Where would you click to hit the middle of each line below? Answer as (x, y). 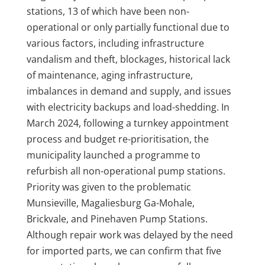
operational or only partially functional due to (128, 27)
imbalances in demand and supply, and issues (129, 91)
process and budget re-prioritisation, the (117, 139)
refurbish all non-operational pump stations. (126, 171)
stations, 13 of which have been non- (108, 11)
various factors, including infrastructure (115, 43)
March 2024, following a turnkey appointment (127, 123)
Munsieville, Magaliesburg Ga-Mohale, (110, 203)
